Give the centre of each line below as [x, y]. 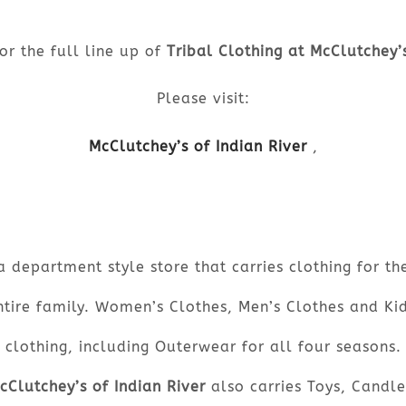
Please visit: [203, 99]
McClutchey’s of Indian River [198, 147]
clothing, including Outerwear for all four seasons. [203, 347]
